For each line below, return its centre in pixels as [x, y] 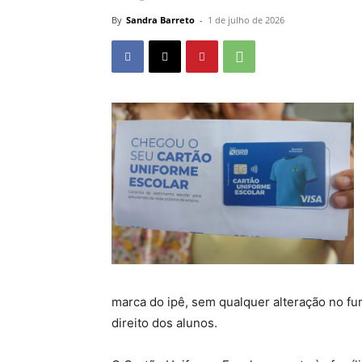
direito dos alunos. [164, 323]
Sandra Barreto [160, 20]
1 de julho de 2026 [246, 20]
